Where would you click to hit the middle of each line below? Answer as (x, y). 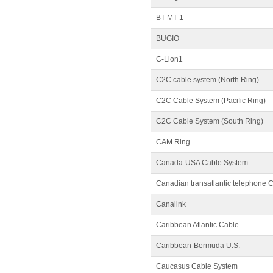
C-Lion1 (169, 59)
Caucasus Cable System (197, 266)
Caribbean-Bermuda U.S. (198, 246)
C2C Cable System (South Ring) (210, 121)
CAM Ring (173, 142)
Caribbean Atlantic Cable (197, 225)
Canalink (171, 204)
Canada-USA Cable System (202, 163)
